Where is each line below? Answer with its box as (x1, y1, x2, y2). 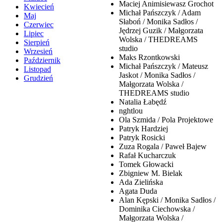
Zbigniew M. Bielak (119, 168, 182, 177)
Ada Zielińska (119, 177, 163, 186)
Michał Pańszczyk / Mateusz (119, 61, 208, 70)
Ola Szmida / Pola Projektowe (119, 115, 213, 124)
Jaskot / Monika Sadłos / (119, 70, 195, 79)
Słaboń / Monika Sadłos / (119, 17, 198, 26)
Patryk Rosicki (119, 133, 165, 142)
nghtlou (119, 106, 143, 115)
